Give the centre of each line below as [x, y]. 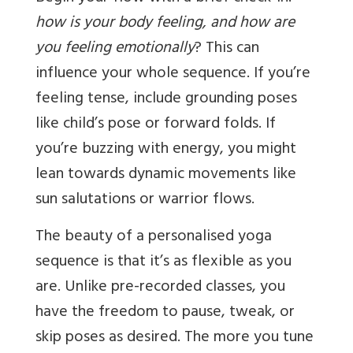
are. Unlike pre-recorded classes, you [160, 288]
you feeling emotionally [115, 50]
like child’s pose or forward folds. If [156, 125]
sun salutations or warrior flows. [145, 201]
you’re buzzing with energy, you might [166, 150]
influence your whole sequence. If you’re [173, 75]
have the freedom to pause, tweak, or [165, 314]
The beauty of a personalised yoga [154, 238]
